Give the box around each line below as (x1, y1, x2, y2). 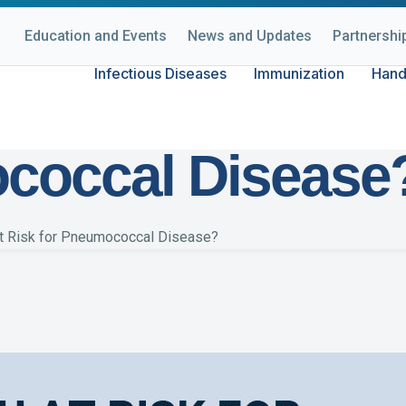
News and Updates (188, 27, 312, 44)
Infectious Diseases (94, 64, 227, 82)
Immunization (254, 64, 344, 82)
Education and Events (24, 27, 167, 44)
